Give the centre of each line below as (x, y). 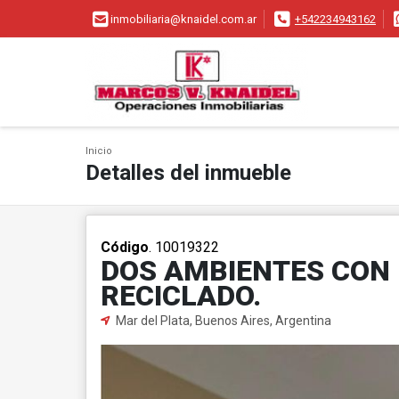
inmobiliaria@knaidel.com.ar (183, 20)
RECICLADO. (181, 296)
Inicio (99, 151)
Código (125, 247)
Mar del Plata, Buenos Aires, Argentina (222, 321)
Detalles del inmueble (188, 173)
